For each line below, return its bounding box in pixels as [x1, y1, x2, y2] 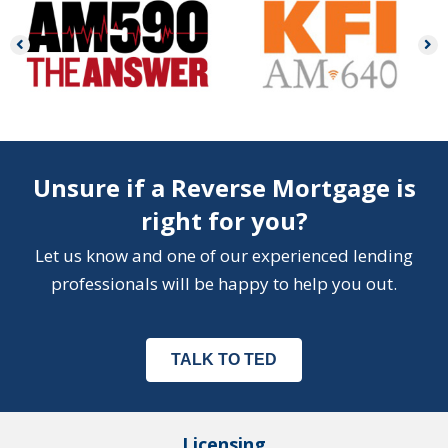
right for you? [140, 203, 308, 237]
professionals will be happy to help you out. [51, 271, 397, 295]
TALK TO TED [171, 350, 277, 368]
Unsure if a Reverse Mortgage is [32, 170, 416, 204]
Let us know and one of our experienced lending [35, 243, 413, 267]
